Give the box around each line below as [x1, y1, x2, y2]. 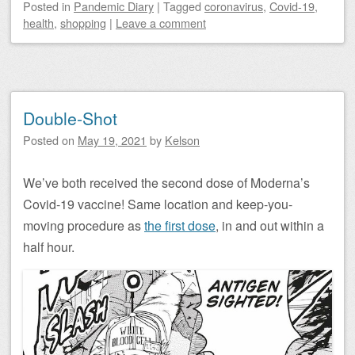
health [23, 14, 54, 32]
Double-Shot [23, 106, 117, 131]
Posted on [23, 132, 78, 149]
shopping [60, 14, 106, 32]
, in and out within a [216, 216, 324, 235]
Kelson [165, 132, 200, 149]
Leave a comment [116, 14, 206, 32]
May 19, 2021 [78, 132, 147, 149]
